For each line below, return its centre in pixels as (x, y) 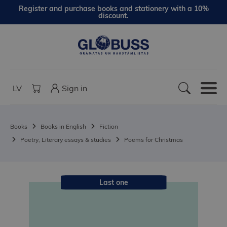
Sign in (74, 88)
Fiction (109, 127)
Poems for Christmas (154, 140)
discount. (113, 16)
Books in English (63, 127)
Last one (113, 183)
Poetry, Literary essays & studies (66, 140)
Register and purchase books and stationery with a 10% (113, 9)
